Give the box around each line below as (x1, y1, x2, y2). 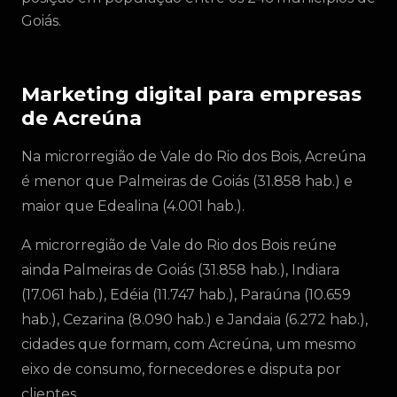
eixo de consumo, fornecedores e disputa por (21, 361, 341, 378)
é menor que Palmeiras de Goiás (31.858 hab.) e (21, 173, 353, 190)
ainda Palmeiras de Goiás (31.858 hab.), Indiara (21, 261, 339, 278)
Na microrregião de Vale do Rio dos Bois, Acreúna (21, 148, 366, 165)
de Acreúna (21, 106, 142, 130)
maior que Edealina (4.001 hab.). (21, 198, 245, 214)
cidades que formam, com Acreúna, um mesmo (21, 336, 356, 353)
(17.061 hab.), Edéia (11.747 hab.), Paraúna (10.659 (21, 286, 351, 303)
